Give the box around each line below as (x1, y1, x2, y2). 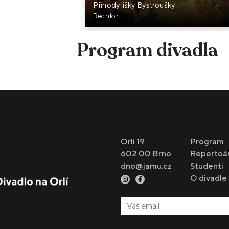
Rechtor (93, 12, 119, 20)
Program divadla (77, 38, 219, 63)
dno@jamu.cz (121, 161, 172, 171)
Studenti (190, 161, 223, 171)
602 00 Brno (121, 149, 172, 159)
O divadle (190, 173, 227, 184)
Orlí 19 (121, 136, 145, 147)
